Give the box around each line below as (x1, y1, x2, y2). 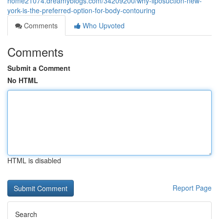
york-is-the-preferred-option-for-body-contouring (7, 5, 155, 15)
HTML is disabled (7, 155, 61, 165)
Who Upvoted (81, 21, 125, 30)
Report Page (173, 183, 212, 193)
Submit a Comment (7, 63, 70, 73)
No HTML (7, 75, 38, 85)
